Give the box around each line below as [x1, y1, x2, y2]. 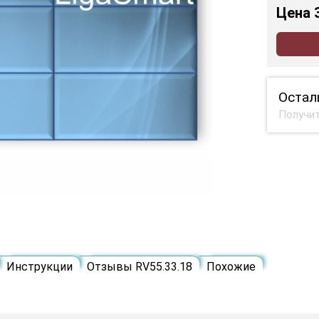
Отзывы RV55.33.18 [87, 260, 192, 274]
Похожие [206, 260, 256, 274]
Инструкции [6, 260, 73, 274]
